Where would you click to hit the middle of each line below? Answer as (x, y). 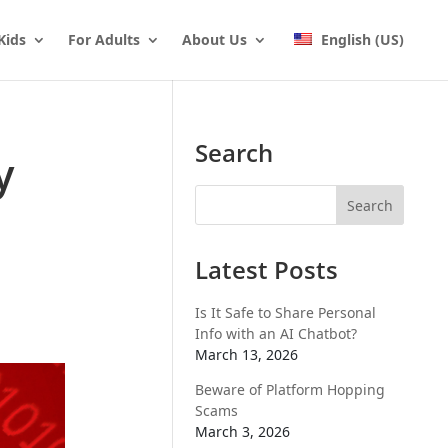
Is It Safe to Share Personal (286, 312)
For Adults (103, 39)
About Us (214, 39)
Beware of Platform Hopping (290, 389)
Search (234, 152)
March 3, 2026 (243, 431)
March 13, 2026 (247, 354)
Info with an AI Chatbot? (276, 333)
